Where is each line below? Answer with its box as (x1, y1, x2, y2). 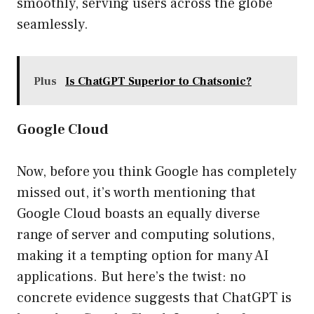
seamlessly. (17, 15, 88, 34)
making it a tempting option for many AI (17, 247, 268, 266)
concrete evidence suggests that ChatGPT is (17, 289, 292, 308)
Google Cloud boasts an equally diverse (17, 205, 260, 224)
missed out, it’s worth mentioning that (17, 184, 256, 203)
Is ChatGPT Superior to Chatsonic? (65, 74, 252, 89)
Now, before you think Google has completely (17, 163, 296, 182)
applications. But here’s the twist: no (17, 268, 246, 287)
